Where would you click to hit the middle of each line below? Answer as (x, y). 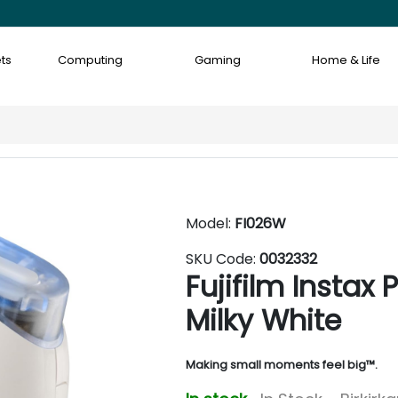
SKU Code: (223, 259)
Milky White (263, 320)
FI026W (260, 223)
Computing (90, 60)
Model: (210, 223)
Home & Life (346, 60)
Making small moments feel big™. (282, 365)
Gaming (218, 60)
